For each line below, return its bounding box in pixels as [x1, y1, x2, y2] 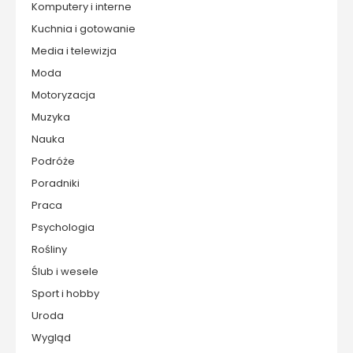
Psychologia [32, 220, 95, 236]
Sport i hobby [32, 286, 99, 302]
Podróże [32, 154, 75, 169]
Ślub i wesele [32, 264, 98, 280]
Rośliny [32, 242, 67, 258]
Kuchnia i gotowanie [32, 21, 136, 37]
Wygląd [32, 330, 71, 346]
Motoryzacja [32, 87, 95, 103]
